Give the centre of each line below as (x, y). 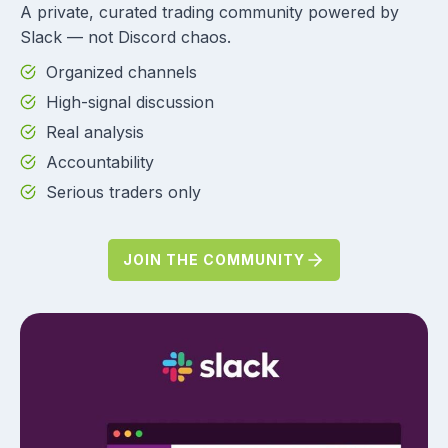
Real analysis (95, 131)
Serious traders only (123, 191)
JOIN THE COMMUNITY (214, 259)
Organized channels (121, 71)
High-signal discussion (130, 101)
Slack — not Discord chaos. (125, 36)
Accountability (100, 161)
